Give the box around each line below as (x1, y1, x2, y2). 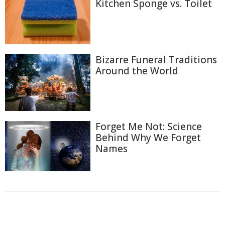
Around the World (95, 64, 178, 77)
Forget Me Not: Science (95, 120, 202, 134)
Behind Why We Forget (95, 131, 201, 145)
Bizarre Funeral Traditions (95, 53, 217, 66)
